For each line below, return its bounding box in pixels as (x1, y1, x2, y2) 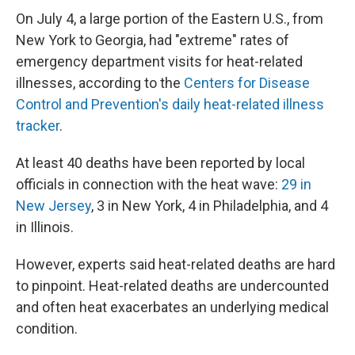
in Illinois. (16, 219, 74, 235)
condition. (16, 320, 78, 337)
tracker (16, 117, 59, 134)
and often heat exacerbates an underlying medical (16, 299, 329, 315)
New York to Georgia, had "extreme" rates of (16, 32, 289, 48)
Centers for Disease (184, 74, 310, 91)
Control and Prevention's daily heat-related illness (16, 96, 324, 113)
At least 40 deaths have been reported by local (16, 155, 305, 171)
